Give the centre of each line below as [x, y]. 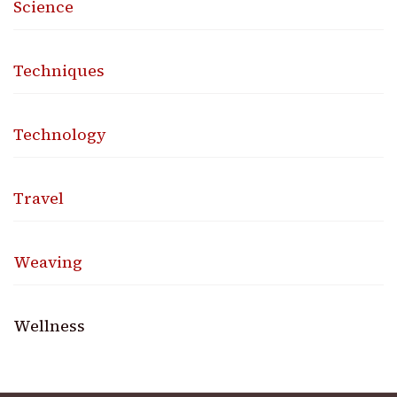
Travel [39, 198]
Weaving [48, 261]
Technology [60, 134]
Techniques [59, 70]
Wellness [49, 325]
